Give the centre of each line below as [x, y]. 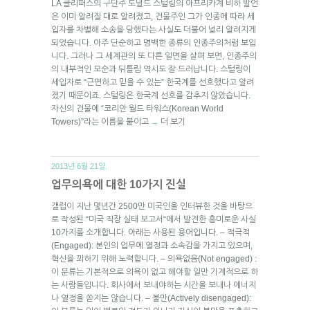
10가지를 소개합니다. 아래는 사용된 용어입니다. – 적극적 [151, 232]
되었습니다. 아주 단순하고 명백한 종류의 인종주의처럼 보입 [154, 43]
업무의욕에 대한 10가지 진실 [119, 184]
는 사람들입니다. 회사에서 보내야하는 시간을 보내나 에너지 [154, 285]
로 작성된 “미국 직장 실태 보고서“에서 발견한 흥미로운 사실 [154, 219]
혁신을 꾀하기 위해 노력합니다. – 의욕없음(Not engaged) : [154, 258]
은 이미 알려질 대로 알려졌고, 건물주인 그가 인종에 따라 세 [153, 16]
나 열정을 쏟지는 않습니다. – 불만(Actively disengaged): [151, 298]
